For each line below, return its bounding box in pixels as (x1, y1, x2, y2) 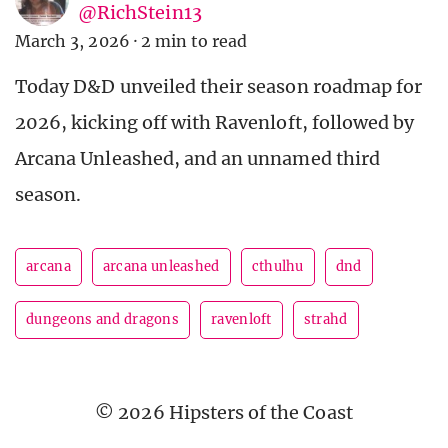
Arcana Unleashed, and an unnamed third (15, 147, 380, 171)
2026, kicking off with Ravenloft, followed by (15, 111, 415, 135)
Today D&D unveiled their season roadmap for (15, 75, 423, 99)
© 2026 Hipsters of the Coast (95, 401, 353, 425)
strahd (303, 311, 348, 329)
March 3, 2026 (15, 31, 130, 52)
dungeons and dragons (26, 311, 179, 329)
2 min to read (140, 31, 248, 52)
